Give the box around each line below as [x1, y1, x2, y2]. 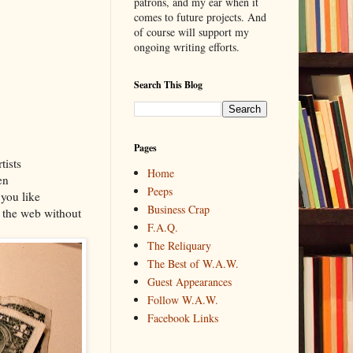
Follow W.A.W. [147, 292, 218, 307]
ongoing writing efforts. [133, 39, 240, 55]
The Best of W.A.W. [147, 255, 239, 271]
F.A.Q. [147, 219, 178, 235]
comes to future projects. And [133, 9, 266, 25]
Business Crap [147, 201, 210, 217]
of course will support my [133, 24, 249, 40]
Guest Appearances [147, 273, 232, 289]
